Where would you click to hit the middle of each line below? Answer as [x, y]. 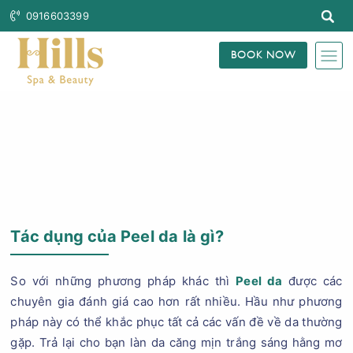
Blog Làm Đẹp [208, 163]
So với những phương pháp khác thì [123, 281]
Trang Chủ [136, 163]
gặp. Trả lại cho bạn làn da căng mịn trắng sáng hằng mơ [176, 342]
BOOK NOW [263, 54]
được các [312, 281]
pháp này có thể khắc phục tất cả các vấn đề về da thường [176, 322]
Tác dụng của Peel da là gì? [117, 236]
